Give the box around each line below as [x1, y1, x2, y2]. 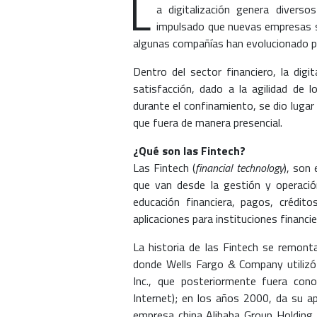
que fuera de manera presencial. [133, 114, 282, 132]
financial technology [195, 159, 284, 177]
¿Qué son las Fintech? [133, 142, 246, 160]
